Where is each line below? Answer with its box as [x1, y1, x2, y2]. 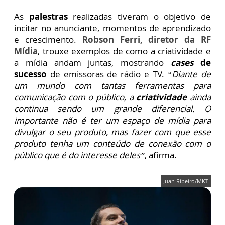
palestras [29, 11, 73, 23]
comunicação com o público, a [14, 91, 137, 103]
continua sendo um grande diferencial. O [14, 103, 211, 115]
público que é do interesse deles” [14, 149, 145, 161]
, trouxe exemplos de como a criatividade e [38, 45, 211, 57]
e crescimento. [14, 34, 82, 46]
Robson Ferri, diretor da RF [82, 34, 211, 46]
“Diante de [167, 68, 211, 80]
